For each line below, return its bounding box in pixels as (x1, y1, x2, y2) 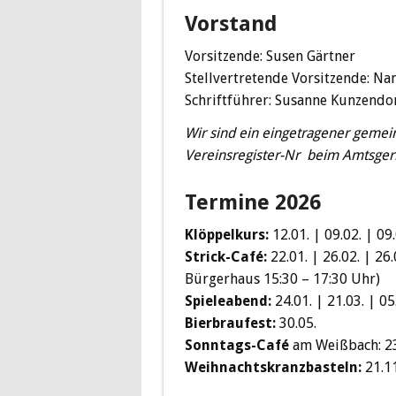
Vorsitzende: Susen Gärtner (185, 48, 355, 65)
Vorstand (185, 11, 278, 37)
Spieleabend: (185, 293, 271, 310)
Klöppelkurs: (185, 226, 269, 244)
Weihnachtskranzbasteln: (185, 359, 362, 377)
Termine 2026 (185, 190, 321, 216)
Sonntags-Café (185, 337, 289, 354)
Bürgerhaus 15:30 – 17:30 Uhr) (185, 270, 380, 288)
